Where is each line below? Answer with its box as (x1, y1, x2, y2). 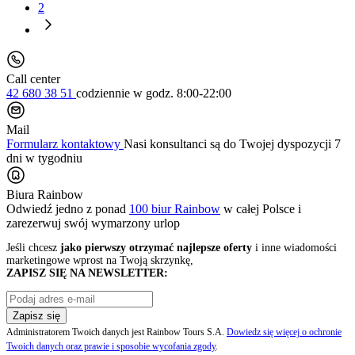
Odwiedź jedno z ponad (6, 201, 129, 216)
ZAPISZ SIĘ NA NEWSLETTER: (6, 266, 168, 279)
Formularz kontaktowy (6, 136, 124, 151)
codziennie (76, 86, 130, 100)
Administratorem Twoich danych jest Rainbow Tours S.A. (6, 326, 227, 338)
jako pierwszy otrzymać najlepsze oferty (60, 241, 252, 254)
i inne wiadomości (252, 241, 337, 254)
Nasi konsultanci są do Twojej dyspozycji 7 (124, 136, 341, 151)
